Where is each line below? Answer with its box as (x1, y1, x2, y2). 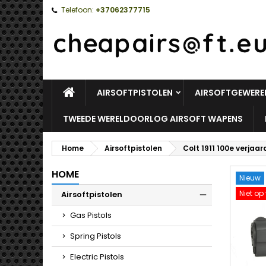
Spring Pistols (70, 230, 121, 242)
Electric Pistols (70, 251, 124, 262)
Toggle (202, 204, 262, 215)
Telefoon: (61, 5, 94, 15)
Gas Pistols (70, 210, 112, 221)
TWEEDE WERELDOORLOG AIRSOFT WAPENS (63, 113, 243, 125)
